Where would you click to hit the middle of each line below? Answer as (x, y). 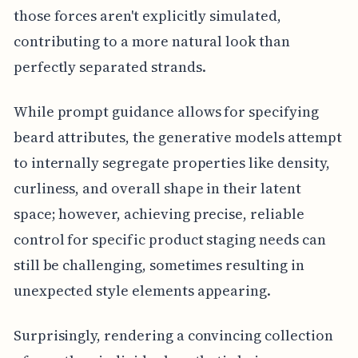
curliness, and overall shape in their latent (157, 188)
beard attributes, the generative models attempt (177, 137)
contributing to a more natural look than (151, 41)
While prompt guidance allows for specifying (166, 111)
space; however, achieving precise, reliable (159, 213)
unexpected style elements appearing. (142, 290)
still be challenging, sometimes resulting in (159, 265)
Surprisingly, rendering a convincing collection (173, 335)
